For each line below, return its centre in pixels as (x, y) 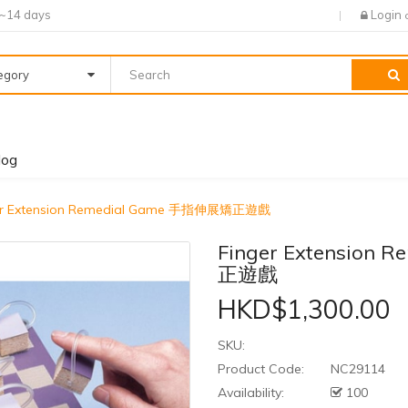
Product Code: (261, 369)
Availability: (251, 393)
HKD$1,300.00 (304, 310)
